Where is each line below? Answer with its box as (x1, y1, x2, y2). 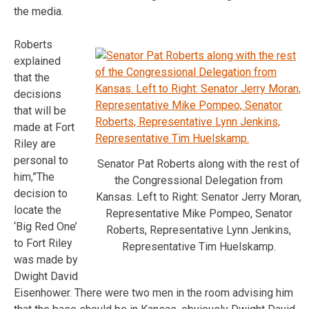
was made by (14, 252, 78, 266)
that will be (14, 103, 66, 117)
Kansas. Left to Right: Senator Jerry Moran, (96, 190, 301, 203)
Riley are (14, 137, 56, 150)
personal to (14, 153, 68, 167)
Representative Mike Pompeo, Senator (105, 206, 292, 220)
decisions (14, 87, 61, 101)
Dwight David (14, 269, 78, 283)
